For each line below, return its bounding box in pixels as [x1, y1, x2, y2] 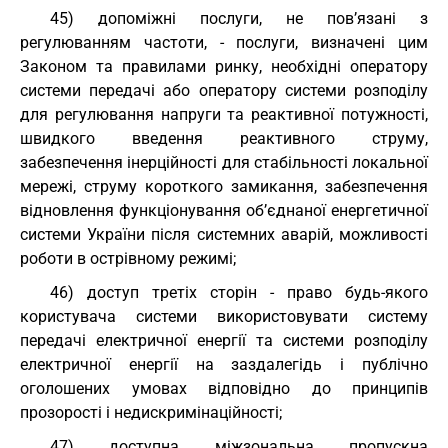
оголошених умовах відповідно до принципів [20, 379, 428, 398]
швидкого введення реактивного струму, [20, 129, 428, 148]
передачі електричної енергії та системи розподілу [20, 331, 428, 350]
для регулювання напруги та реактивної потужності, [20, 105, 428, 124]
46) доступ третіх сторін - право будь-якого [50, 283, 428, 302]
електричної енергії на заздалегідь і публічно [20, 355, 428, 374]
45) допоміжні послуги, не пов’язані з [50, 9, 428, 28]
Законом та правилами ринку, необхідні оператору [20, 57, 428, 76]
